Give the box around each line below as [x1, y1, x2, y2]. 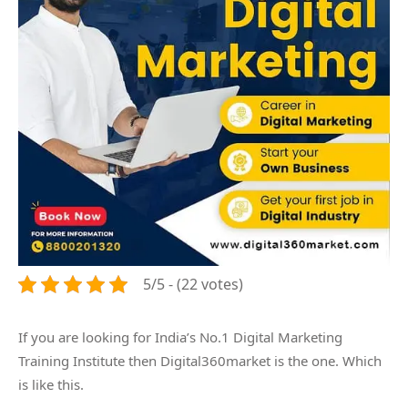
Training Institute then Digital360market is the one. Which [18, 352, 382, 370]
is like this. [18, 375, 84, 393]
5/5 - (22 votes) [143, 274, 243, 294]
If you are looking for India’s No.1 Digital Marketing [18, 328, 342, 346]
